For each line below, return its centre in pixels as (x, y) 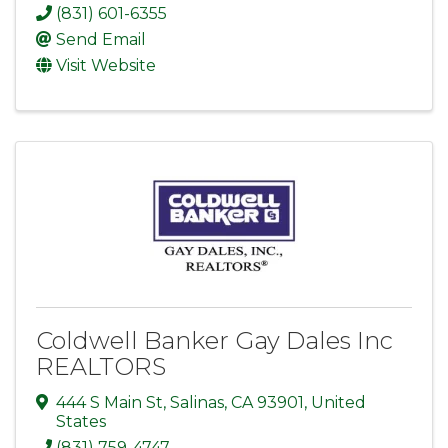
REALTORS (101, 367)
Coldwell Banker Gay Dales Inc (214, 341)
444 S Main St (109, 403)
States (81, 422)
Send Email (101, 40)
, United (335, 403)
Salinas (197, 403)
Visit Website (106, 66)
